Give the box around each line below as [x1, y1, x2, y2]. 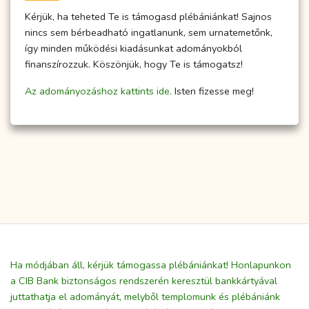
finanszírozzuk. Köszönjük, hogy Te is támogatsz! [25, 57, 243, 72]
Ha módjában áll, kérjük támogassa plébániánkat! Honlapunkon [10, 258, 291, 272]
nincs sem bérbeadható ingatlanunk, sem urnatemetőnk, [25, 26, 272, 40]
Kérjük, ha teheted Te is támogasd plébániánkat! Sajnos [25, 10, 272, 24]
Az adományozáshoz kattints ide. [25, 84, 172, 99]
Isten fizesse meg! [172, 84, 254, 99]
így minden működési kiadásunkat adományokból [25, 41, 242, 56]
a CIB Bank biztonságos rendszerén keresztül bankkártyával [10, 274, 277, 288]
